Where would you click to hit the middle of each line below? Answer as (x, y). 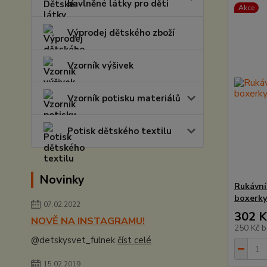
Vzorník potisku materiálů (124, 98)
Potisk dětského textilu (119, 131)
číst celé (134, 240)
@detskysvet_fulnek (74, 240)
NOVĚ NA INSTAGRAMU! (88, 221)
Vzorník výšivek (100, 66)
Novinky (62, 180)
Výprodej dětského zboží (121, 33)
